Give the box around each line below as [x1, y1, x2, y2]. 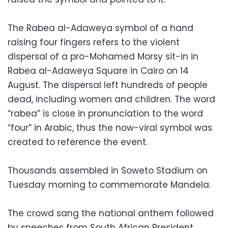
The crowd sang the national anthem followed [8, 207, 214, 219]
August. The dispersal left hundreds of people [8, 78, 208, 91]
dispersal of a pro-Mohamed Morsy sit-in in [8, 50, 198, 63]
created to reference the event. [8, 135, 150, 148]
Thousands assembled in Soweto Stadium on [8, 164, 208, 177]
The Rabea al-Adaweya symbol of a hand [8, 21, 193, 34]
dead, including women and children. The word [8, 93, 215, 105]
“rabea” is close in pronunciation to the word [8, 107, 203, 120]
